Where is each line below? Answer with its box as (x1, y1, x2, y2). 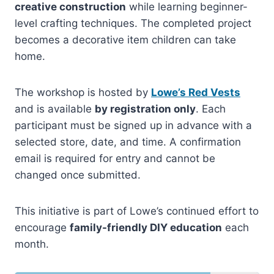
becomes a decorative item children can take (15, 33, 236, 46)
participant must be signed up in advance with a (15, 119, 252, 131)
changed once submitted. (15, 168, 141, 181)
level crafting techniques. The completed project (15, 17, 251, 29)
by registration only (95, 102, 196, 115)
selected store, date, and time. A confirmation (15, 135, 241, 148)
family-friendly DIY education (70, 221, 222, 234)
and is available (15, 102, 95, 115)
